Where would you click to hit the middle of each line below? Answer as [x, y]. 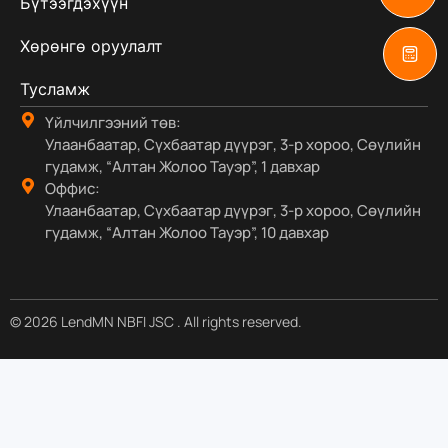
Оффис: [72, 188]
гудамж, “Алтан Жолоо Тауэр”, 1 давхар [182, 166]
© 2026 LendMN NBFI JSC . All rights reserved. [156, 321]
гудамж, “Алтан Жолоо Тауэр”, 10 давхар [187, 232]
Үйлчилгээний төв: [113, 122]
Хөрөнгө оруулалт [91, 46]
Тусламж [55, 89]
